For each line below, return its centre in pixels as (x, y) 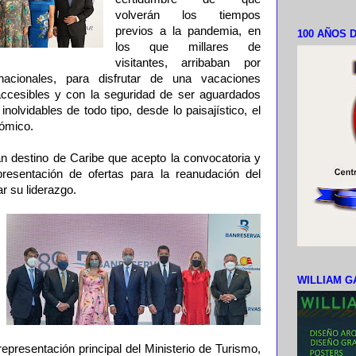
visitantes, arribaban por (188, 63)
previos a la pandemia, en (188, 31)
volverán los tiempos (188, 15)
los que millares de (188, 47)
